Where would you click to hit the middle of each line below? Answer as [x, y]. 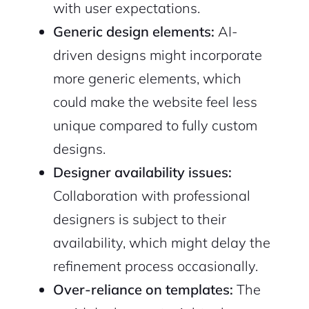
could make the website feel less [155, 102]
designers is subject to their [139, 219]
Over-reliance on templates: [143, 290]
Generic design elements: [133, 32]
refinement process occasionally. [155, 266]
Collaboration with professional [151, 196]
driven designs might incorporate [157, 55]
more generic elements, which [147, 79]
